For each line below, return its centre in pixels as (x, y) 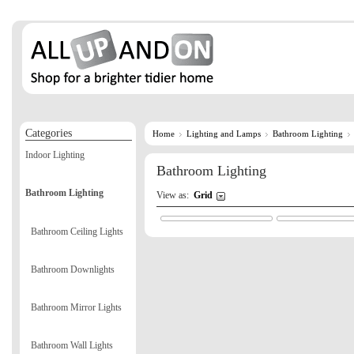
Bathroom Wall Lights (72, 346)
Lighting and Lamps (224, 134)
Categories (49, 133)
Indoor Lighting (55, 155)
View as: (175, 195)
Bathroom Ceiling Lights (77, 231)
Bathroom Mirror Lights (76, 308)
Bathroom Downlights (73, 269)
